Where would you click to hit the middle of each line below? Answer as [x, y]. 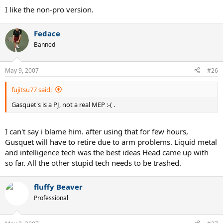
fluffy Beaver [58, 187]
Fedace [47, 33]
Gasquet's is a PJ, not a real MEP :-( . [63, 104]
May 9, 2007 [22, 70]
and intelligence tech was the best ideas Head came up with [107, 152]
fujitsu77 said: [32, 89]
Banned [45, 45]
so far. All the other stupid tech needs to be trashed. [93, 163]
